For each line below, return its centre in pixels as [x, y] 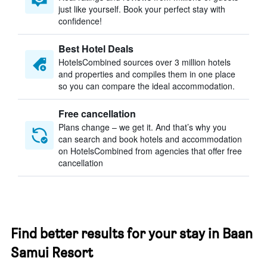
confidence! [80, 21]
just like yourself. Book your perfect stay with [142, 9]
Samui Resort [52, 252]
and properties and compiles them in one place [147, 74]
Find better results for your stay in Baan [132, 233]
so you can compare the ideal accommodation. [147, 86]
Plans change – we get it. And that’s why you [142, 127]
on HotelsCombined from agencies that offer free [150, 151]
